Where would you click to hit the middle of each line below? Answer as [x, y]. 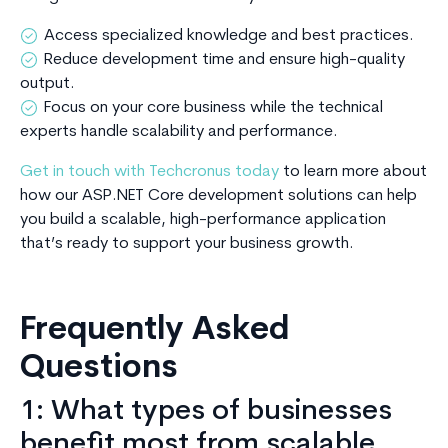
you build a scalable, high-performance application [203, 220]
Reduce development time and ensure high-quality [224, 60]
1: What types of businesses [206, 412]
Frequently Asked [154, 331]
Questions [99, 369]
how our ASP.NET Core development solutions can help [218, 196]
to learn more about [353, 172]
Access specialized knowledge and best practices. [229, 36]
